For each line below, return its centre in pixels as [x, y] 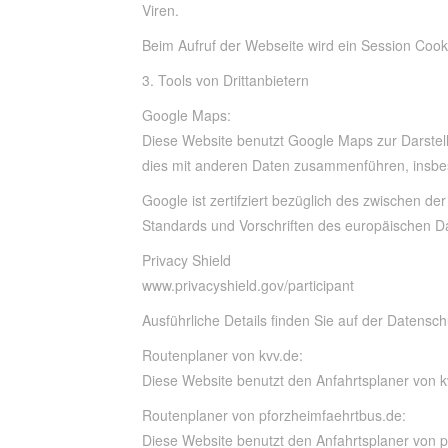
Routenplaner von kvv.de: [224, 355]
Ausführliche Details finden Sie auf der [264, 320]
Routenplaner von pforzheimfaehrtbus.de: [276, 415]
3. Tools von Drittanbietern [225, 80]
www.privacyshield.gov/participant [248, 285]
